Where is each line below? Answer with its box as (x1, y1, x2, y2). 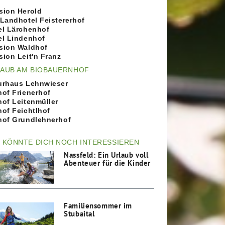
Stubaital (64, 208, 95, 219)
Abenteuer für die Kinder (64, 157, 151, 168)
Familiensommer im (64, 200, 132, 211)
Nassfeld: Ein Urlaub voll (64, 149, 149, 160)
